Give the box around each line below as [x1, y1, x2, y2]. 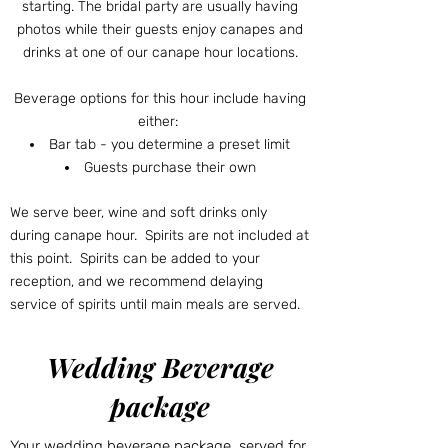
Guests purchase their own [83, 159, 256, 177]
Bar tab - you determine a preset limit [49, 136, 290, 154]
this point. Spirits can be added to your [10, 250, 260, 268]
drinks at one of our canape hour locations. [22, 44, 298, 62]
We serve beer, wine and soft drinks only [10, 204, 267, 222]
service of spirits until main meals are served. [10, 296, 300, 314]
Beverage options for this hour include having [14, 90, 306, 108]
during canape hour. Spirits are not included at [10, 227, 309, 245]
